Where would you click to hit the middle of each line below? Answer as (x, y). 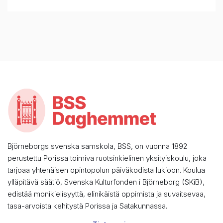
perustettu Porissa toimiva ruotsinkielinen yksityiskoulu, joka (107, 158)
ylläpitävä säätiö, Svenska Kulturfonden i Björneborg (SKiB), (106, 182)
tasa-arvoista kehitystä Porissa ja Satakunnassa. (87, 206)
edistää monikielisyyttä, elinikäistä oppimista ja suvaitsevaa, (107, 194)
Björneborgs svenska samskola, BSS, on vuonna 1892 (98, 146)
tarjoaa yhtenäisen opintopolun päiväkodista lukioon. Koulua (106, 170)
